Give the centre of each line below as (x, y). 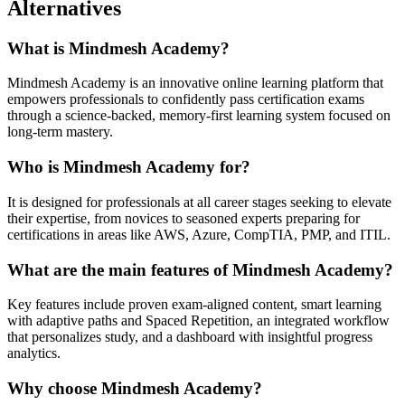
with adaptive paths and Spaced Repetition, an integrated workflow (198, 321)
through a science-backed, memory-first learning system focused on (199, 116)
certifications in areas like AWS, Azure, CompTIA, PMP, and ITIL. (199, 234)
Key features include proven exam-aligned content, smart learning (194, 305)
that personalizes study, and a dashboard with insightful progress (190, 337)
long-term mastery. (60, 132)
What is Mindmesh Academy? (118, 48)
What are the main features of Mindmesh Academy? (200, 269)
